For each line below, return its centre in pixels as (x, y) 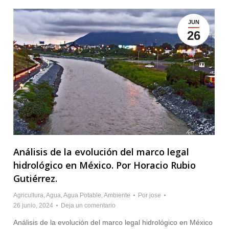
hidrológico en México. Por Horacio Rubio (105, 165)
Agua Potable (82, 196)
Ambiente (117, 196)
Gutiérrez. (35, 179)
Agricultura (28, 196)
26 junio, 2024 (33, 206)
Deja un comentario (88, 206)
